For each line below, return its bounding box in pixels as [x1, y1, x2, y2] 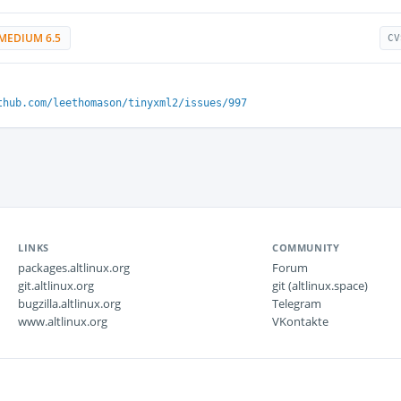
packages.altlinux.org [18, 260, 130, 276]
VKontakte [272, 313, 328, 329]
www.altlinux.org [18, 313, 107, 329]
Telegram [272, 295, 321, 311]
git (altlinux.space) [272, 277, 368, 294]
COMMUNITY [272, 241, 340, 254]
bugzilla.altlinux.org [18, 295, 121, 311]
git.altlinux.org [18, 277, 94, 294]
